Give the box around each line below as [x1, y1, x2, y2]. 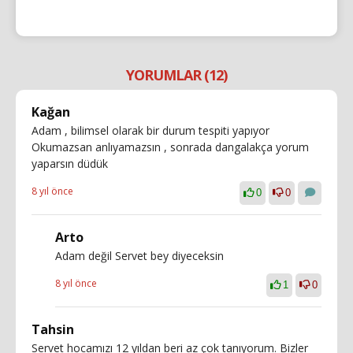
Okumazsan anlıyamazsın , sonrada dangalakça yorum [32, 139, 309, 154]
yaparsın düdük [32, 156, 108, 171]
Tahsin [32, 321, 74, 338]
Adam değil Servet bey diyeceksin [55, 248, 224, 263]
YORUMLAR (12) [126, 65, 227, 84]
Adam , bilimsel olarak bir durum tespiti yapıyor [32, 123, 269, 138]
